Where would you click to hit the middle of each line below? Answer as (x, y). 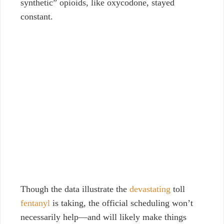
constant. (37, 16)
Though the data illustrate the (75, 189)
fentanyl (35, 203)
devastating (150, 189)
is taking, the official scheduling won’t (121, 203)
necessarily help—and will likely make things (103, 217)
